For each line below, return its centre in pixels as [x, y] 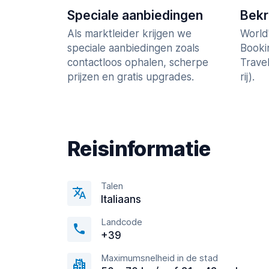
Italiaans [121, 200]
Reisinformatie [139, 149]
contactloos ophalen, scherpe [138, 63]
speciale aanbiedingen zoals [133, 48]
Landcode [122, 222]
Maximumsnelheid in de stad [159, 258]
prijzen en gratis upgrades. [131, 77]
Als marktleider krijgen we [129, 34]
